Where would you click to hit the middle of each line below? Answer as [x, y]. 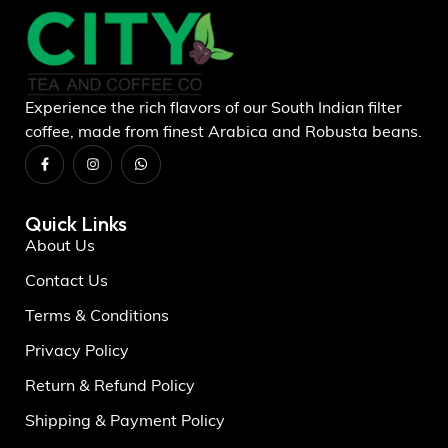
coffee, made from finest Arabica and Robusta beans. [223, 132]
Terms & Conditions [97, 316]
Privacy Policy [77, 351]
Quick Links [76, 223]
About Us [60, 246]
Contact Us [66, 281]
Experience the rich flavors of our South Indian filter [213, 108]
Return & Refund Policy [110, 386]
